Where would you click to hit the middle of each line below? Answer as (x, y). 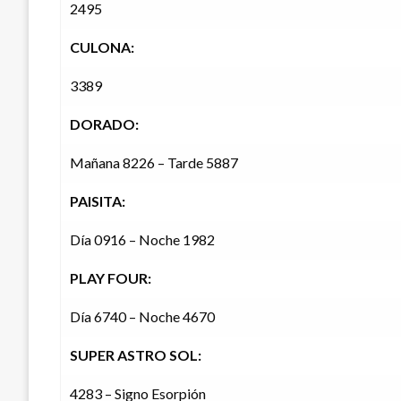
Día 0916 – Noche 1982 (142, 240)
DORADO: (104, 124)
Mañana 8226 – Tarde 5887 (154, 163)
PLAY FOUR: (111, 278)
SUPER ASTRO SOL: (136, 355)
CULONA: (102, 47)
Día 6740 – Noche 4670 (142, 317)
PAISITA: (98, 201)
